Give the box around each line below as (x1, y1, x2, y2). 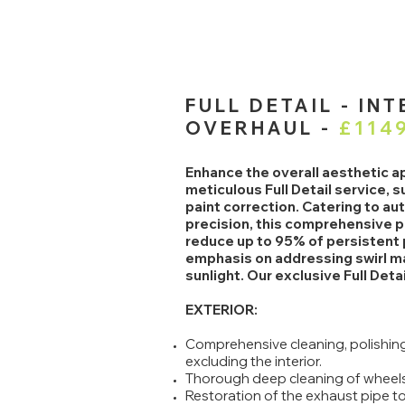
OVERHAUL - (185, 117, 339, 139)
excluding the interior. (185, 353, 322, 370)
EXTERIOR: (185, 301, 258, 318)
